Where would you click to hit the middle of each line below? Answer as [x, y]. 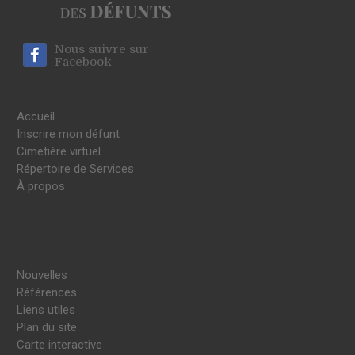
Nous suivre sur [102, 49]
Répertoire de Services [75, 168]
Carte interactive [59, 344]
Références [47, 292]
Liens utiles [46, 309]
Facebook [83, 61]
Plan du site [47, 327]
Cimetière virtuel [59, 151]
